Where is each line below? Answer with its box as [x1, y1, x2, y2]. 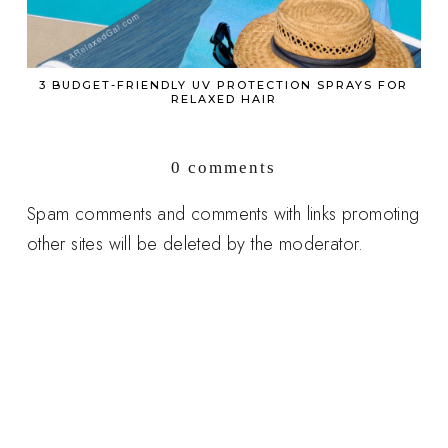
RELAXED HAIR [170, 92, 277, 107]
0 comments [171, 158, 277, 178]
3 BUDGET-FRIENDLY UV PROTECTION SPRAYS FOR [39, 78, 409, 93]
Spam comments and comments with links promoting [26, 201, 420, 228]
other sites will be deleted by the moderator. [26, 231, 364, 258]
